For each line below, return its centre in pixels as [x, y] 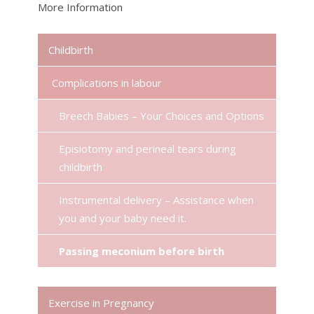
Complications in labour [107, 83]
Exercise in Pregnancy [101, 303]
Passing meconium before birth [142, 251]
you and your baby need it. [123, 218]
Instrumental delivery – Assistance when [156, 200]
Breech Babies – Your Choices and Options [162, 116]
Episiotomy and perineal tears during [148, 149]
